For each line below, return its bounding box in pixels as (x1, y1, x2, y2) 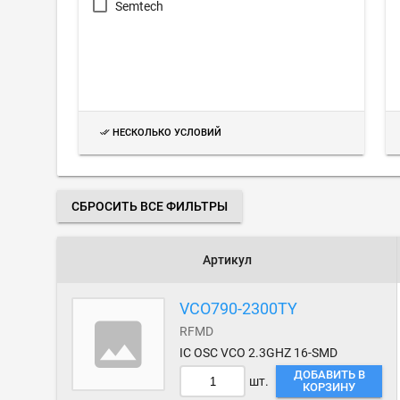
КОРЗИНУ (303, 380, 356, 394)
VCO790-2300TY (179, 299, 298, 318)
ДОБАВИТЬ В (293, 368, 365, 381)
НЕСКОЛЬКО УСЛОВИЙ (112, 127, 221, 139)
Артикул (202, 253, 252, 267)
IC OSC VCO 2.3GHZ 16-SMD (179, 346, 338, 360)
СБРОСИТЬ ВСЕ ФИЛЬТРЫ (71, 199, 228, 213)
